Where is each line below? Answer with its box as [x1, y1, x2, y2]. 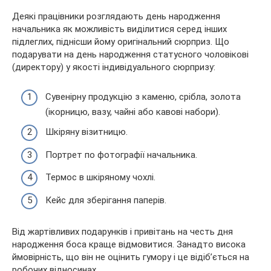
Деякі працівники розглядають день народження [12, 11, 220, 22]
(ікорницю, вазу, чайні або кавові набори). [45, 106, 220, 117]
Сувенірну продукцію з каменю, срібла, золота [45, 91, 241, 102]
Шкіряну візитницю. [45, 126, 128, 138]
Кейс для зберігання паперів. [45, 194, 166, 206]
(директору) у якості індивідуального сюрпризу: [12, 62, 215, 73]
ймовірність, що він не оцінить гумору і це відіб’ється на [12, 251, 249, 263]
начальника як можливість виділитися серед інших [12, 24, 227, 35]
